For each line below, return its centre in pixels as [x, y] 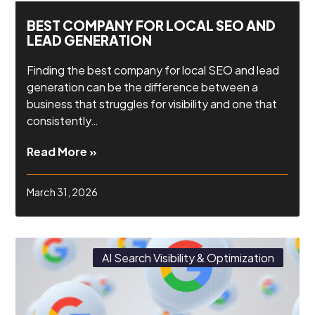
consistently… [63, 120]
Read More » [62, 151]
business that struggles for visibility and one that [152, 103]
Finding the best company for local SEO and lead [153, 70]
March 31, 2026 [63, 192]
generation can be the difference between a [143, 86]
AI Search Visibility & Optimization [188, 257]
